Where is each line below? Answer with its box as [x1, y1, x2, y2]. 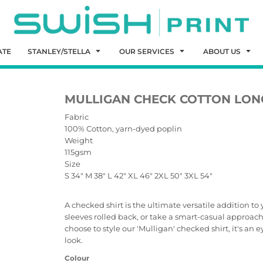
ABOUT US [203, 46, 242, 56]
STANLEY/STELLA [28, 46, 92, 56]
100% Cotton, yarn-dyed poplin [64, 124, 182, 133]
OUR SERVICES [119, 46, 176, 56]
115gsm [64, 147, 92, 157]
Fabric [64, 112, 89, 122]
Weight [64, 136, 93, 145]
